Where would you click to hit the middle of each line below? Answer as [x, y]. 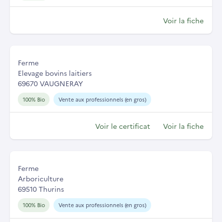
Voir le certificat [123, 126]
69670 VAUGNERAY [50, 83]
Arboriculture [41, 179]
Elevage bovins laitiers [55, 73]
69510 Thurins [41, 189]
